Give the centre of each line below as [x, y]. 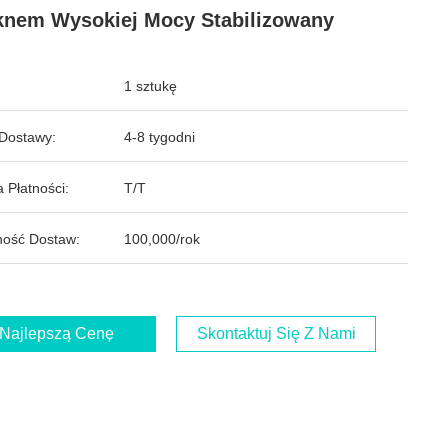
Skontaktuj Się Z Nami [276, 333]
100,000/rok [162, 239]
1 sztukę [150, 86]
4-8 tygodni [159, 137]
